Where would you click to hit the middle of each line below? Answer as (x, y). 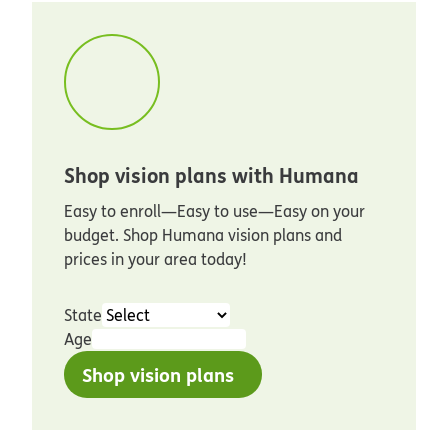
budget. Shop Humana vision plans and (203, 235)
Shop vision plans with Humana (211, 175)
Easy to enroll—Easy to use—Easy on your (214, 211)
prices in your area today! (155, 259)
